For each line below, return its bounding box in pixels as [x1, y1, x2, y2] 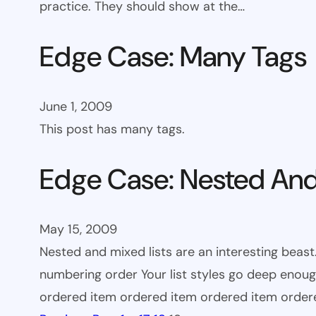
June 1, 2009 [39, 98, 112, 116]
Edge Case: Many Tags [39, 37, 307, 75]
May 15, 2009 [39, 221, 117, 238]
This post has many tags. [39, 121, 185, 138]
